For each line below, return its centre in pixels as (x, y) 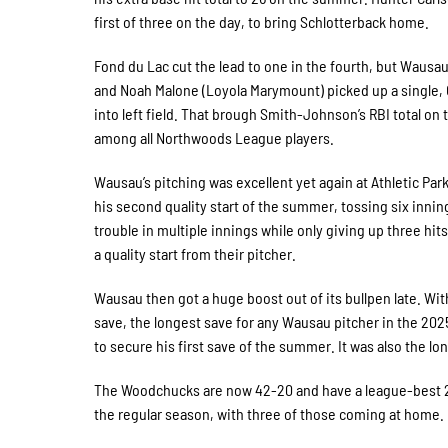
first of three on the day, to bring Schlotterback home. (262, 21)
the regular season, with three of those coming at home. (269, 413)
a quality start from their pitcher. (195, 253)
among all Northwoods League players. (214, 137)
